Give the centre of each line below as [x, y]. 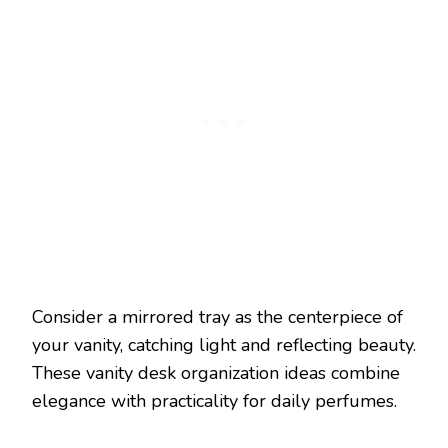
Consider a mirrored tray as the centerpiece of [217, 317]
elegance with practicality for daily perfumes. [214, 401]
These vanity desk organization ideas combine [216, 373]
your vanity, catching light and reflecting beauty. [224, 345]
